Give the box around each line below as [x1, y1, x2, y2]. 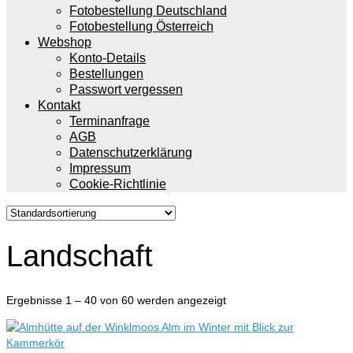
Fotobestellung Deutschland [69, 4, 227, 17]
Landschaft [6, 240, 153, 273]
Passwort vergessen [69, 83, 183, 96]
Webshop [38, 35, 91, 49]
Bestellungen [69, 67, 143, 80]
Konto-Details [69, 51, 146, 65]
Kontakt [38, 98, 80, 112]
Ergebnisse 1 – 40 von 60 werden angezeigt [6, 293, 226, 307]
